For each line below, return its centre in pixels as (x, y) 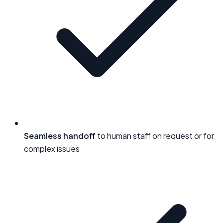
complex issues (52, 148)
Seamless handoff (60, 135)
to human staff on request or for (155, 135)
